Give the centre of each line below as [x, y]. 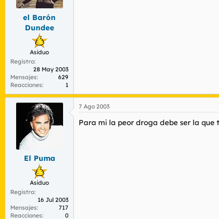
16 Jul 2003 [53, 200]
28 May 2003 [51, 69]
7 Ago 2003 [94, 106]
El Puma [39, 158]
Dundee [39, 27]
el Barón [39, 17]
